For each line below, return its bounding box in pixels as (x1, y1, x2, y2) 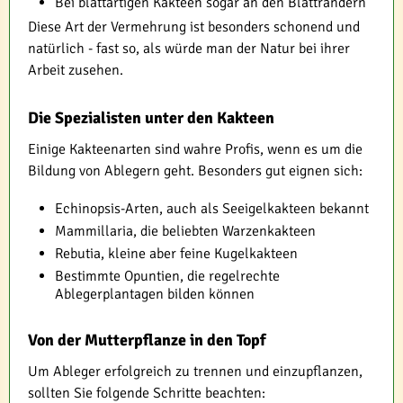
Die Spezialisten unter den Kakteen (28, 108, 274, 129)
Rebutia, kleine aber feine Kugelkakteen (55, 245, 298, 264)
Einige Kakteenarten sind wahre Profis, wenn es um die (28, 140, 363, 159)
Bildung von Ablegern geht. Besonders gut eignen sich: (28, 162, 363, 181)
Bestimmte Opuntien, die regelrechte (55, 267, 280, 286)
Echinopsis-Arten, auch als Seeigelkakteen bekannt (55, 200, 369, 219)
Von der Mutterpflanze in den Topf (28, 330, 266, 351)
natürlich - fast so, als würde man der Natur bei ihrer (28, 40, 350, 58)
